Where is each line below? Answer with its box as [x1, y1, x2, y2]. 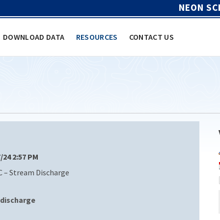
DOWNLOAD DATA [3, 31, 65, 42]
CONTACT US [129, 31, 174, 42]
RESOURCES [76, 31, 118, 42]
